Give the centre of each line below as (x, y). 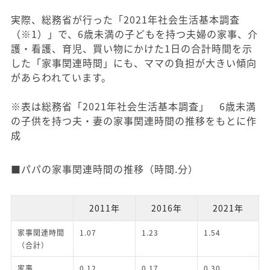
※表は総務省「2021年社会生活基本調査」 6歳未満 (133, 106)
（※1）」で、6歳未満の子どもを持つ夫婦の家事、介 (134, 34)
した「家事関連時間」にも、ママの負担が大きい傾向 (134, 63)
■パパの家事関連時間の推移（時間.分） (105, 169)
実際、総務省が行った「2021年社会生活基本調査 (125, 20)
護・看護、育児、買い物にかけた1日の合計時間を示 (132, 49)
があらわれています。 (61, 77)
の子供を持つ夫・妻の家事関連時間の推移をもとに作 (134, 121)
